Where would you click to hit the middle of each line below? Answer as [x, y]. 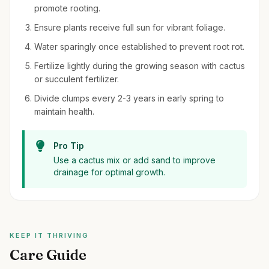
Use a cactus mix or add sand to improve [134, 160]
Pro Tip [69, 146]
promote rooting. [67, 8]
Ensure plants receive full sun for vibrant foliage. [130, 27]
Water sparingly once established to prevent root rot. [139, 47]
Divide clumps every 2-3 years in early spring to [129, 98]
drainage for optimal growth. [109, 172]
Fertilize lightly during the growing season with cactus [140, 66]
